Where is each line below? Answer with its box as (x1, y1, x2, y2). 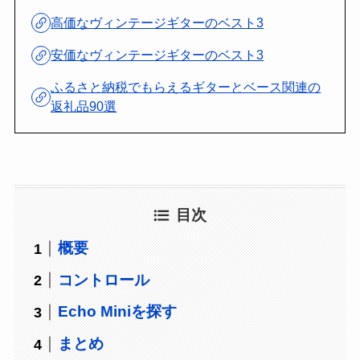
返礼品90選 (51, 100, 117, 114)
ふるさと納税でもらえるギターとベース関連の (51, 80, 321, 95)
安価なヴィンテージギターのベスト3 (51, 48, 264, 62)
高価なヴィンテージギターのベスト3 (51, 15, 264, 30)
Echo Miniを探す (58, 303, 178, 321)
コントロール (58, 271, 150, 288)
